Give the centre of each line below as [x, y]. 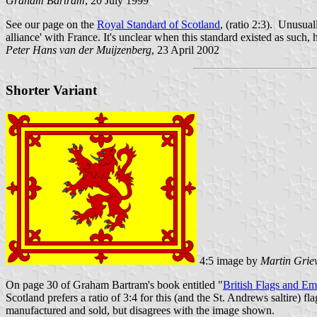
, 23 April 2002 [185, 50]
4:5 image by [229, 260]
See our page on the [51, 25]
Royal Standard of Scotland [158, 25]
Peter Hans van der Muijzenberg [79, 50]
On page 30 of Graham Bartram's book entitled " [114, 284]
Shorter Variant [51, 91]
